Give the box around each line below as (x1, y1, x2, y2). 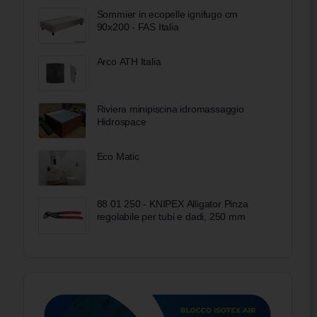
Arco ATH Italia (96, 55, 161, 67)
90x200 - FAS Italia (96, 21, 179, 33)
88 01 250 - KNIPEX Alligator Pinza (96, 198, 248, 210)
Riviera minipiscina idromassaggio (96, 103, 244, 115)
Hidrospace (96, 116, 146, 128)
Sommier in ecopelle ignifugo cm (96, 8, 238, 20)
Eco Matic (96, 151, 139, 163)
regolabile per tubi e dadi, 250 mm (96, 211, 246, 223)
